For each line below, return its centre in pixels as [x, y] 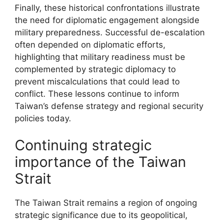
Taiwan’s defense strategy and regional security [109, 106]
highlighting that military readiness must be [100, 57]
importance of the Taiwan [100, 162]
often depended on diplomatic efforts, [90, 44]
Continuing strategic [83, 145]
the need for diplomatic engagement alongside [107, 20]
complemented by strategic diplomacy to [95, 69]
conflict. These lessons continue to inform [97, 94]
